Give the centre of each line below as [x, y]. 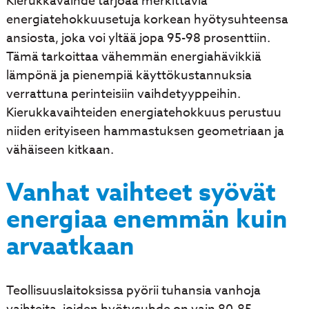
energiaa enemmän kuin [147, 220]
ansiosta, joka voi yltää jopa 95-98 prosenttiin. [138, 38]
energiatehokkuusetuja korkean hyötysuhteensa [147, 20]
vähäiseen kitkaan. [60, 150]
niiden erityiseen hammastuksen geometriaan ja [145, 131]
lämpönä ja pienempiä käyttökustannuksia [129, 76]
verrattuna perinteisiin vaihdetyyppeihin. [123, 94]
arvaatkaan [70, 247]
